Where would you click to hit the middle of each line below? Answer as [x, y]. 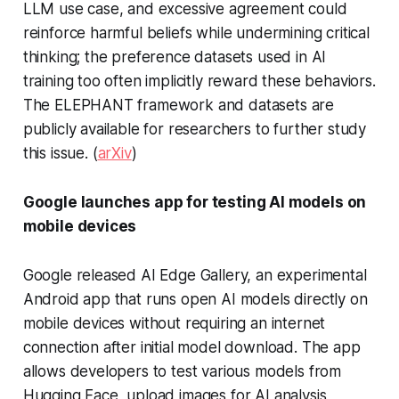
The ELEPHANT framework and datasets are [179, 106]
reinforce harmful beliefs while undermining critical [196, 33]
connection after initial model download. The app [191, 348]
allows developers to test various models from [182, 372]
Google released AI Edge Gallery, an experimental [195, 276]
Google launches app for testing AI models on [195, 203]
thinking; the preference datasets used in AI [175, 57]
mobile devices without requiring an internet [174, 324]
